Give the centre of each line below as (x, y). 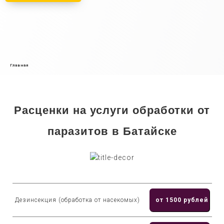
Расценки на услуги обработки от (112, 110)
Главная (19, 65)
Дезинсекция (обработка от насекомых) (77, 200)
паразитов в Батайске (112, 131)
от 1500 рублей (182, 200)
